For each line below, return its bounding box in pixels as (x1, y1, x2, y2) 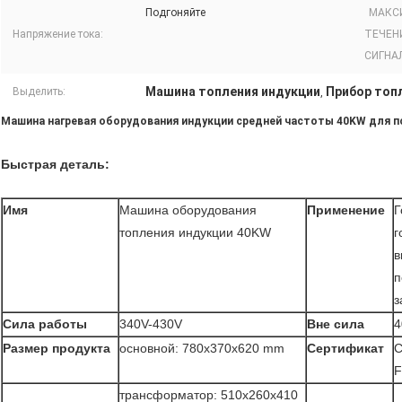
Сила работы (3, 317, 87, 332)
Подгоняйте (145, 6, 205, 20)
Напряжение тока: (13, 28, 103, 41)
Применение (307, 203, 385, 218)
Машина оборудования (119, 203, 257, 218)
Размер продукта (3, 341, 110, 356)
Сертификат (307, 341, 384, 356)
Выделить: (13, 85, 66, 99)
